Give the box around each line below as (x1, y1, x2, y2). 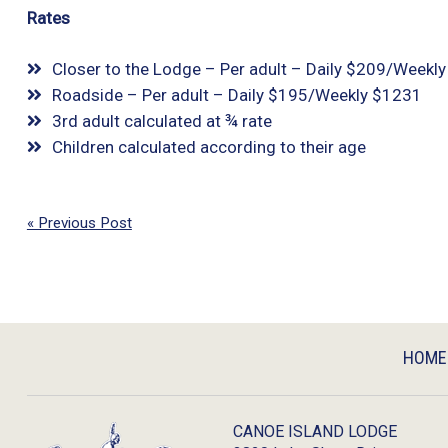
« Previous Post (26, 213, 132, 232)
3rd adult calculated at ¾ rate (51, 111, 272, 131)
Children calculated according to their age (51, 137, 366, 157)
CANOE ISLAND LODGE (233, 422, 398, 442)
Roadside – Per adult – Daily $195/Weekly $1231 (51, 85, 422, 105)
